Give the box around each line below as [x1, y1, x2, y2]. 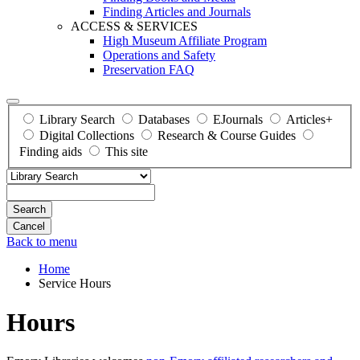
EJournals [213, 112, 263, 126]
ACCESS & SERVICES [71, 19, 198, 33]
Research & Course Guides [157, 128, 296, 142]
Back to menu [6, 234, 77, 248]
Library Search [39, 112, 115, 126]
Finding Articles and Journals [103, 5, 251, 18]
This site [105, 144, 148, 158]
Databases [138, 112, 190, 126]
